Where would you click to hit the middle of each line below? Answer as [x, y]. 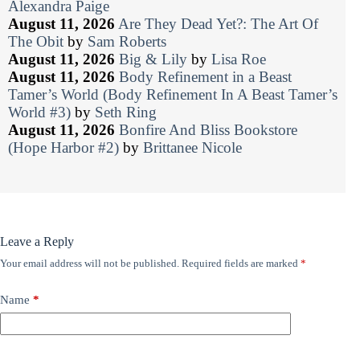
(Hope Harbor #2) [63, 148]
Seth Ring [126, 112]
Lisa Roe [239, 59]
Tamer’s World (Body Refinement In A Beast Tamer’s [173, 95]
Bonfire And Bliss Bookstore [208, 130]
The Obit [36, 42]
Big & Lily [153, 59]
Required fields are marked [241, 264]
